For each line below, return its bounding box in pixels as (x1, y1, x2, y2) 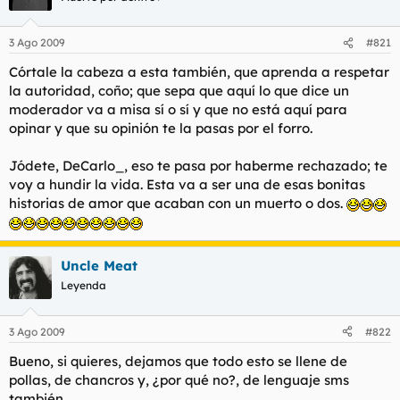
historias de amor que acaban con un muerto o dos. (9, 195, 346, 212)
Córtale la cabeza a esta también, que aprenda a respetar (9, 63, 389, 80)
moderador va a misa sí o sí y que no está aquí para (9, 101, 347, 118)
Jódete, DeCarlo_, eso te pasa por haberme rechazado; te (9, 157, 387, 174)
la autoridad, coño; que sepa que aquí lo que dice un (9, 82, 349, 99)
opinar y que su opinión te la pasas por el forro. (9, 120, 312, 137)
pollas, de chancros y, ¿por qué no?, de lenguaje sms (9, 371, 349, 388)
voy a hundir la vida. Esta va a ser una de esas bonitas (9, 176, 365, 193)
